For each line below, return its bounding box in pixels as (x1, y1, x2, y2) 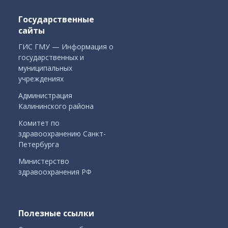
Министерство (18, 156, 69, 166)
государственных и (18, 52, 84, 62)
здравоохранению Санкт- (18, 128, 106, 138)
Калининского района (18, 101, 94, 111)
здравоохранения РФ (18, 166, 92, 177)
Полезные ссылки (18, 207, 94, 219)
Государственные (18, 13, 94, 25)
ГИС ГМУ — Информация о (18, 41, 113, 51)
